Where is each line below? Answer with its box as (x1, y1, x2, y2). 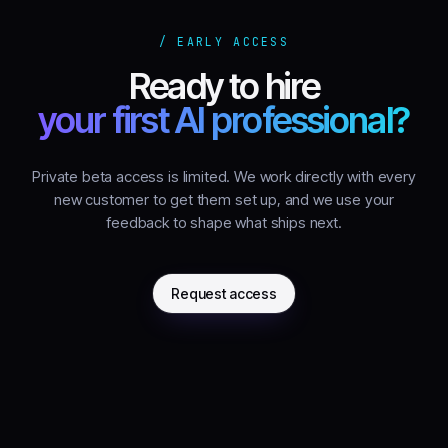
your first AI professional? (38, 98, 410, 143)
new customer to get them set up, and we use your (53, 190, 395, 210)
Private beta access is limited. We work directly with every (32, 167, 416, 187)
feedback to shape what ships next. (106, 213, 342, 233)
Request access (170, 285, 278, 303)
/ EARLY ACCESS (158, 34, 290, 50)
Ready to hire (128, 64, 320, 109)
